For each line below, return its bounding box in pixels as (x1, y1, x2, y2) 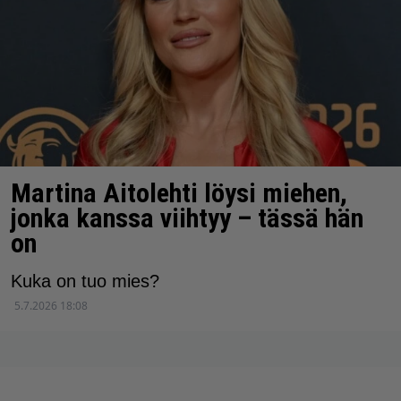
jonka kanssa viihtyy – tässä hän (11, 201, 363, 234)
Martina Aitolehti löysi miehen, (11, 176, 347, 209)
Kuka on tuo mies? (11, 270, 159, 291)
